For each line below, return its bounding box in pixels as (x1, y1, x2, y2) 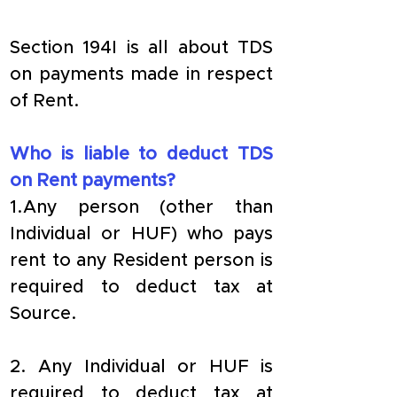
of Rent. (10, 92, 80, 110)
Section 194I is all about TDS (10, 39, 273, 57)
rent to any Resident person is (10, 252, 273, 269)
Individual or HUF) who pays (10, 225, 273, 243)
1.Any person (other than (10, 198, 273, 216)
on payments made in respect (10, 66, 273, 83)
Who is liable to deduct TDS (10, 145, 273, 163)
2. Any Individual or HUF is (10, 358, 273, 376)
